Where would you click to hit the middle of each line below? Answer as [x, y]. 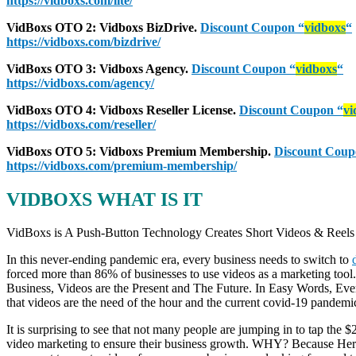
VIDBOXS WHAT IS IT [104, 199]
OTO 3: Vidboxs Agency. [123, 68]
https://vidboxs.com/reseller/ [81, 124]
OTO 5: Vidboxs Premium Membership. [164, 151]
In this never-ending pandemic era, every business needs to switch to [179, 260]
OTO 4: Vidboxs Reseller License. [147, 110]
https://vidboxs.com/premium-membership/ [122, 165]
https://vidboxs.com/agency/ [80, 83]
